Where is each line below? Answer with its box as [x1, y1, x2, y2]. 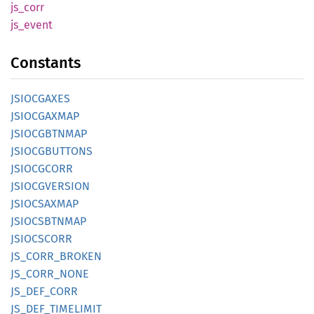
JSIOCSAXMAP [11, 197, 78, 210]
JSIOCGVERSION [11, 179, 90, 193]
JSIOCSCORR [11, 232, 72, 245]
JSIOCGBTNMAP [11, 127, 87, 140]
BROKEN [60, 250, 102, 263]
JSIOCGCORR [11, 162, 73, 175]
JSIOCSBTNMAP [11, 214, 86, 228]
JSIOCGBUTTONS [11, 144, 93, 158]
